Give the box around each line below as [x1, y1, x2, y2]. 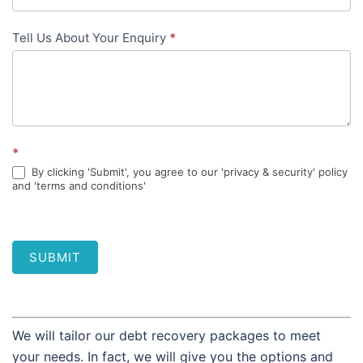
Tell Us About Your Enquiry [12, 29, 169, 45]
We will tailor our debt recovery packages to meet [12, 327, 321, 344]
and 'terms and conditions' [12, 179, 146, 193]
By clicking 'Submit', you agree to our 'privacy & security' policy [28, 164, 348, 178]
